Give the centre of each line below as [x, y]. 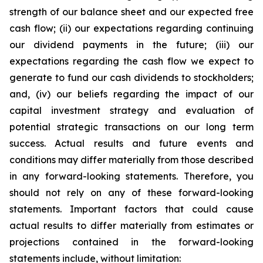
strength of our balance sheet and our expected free [131, 12]
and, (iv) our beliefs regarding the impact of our [131, 94]
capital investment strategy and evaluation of [131, 110]
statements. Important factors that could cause [131, 209]
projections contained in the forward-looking [131, 242]
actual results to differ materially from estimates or [131, 225]
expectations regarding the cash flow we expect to [131, 61]
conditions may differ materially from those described [131, 160]
